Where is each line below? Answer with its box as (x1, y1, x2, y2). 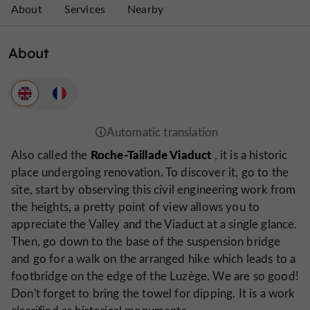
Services (64, 1, 106, 17)
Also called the (11, 147, 91, 163)
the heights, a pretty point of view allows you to (11, 199, 260, 215)
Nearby (127, 1, 164, 17)
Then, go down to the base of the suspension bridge (11, 233, 281, 250)
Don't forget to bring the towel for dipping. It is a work (11, 285, 295, 302)
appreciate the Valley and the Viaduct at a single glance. (11, 216, 298, 232)
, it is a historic (211, 147, 288, 163)
